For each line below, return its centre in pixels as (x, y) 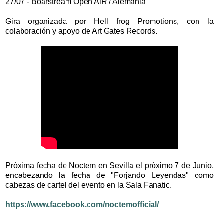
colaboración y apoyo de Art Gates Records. (81, 31)
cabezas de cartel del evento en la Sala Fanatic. (88, 185)
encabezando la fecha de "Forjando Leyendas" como (109, 175)
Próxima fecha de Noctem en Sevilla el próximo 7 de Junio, (109, 166)
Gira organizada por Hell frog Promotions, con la (109, 22)
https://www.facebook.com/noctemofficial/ (82, 205)
